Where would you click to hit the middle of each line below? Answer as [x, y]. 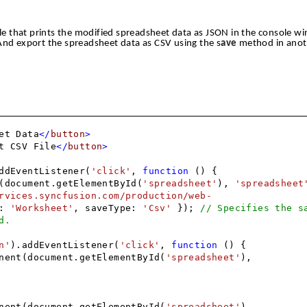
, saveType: [108, 208]
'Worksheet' [42, 208]
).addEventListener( [65, 245]
